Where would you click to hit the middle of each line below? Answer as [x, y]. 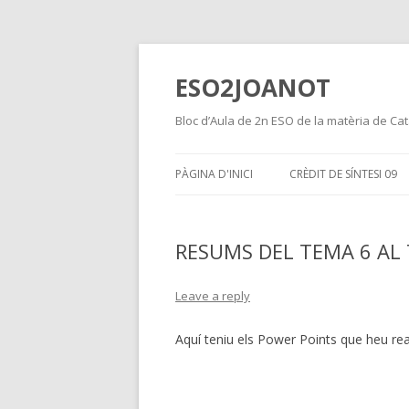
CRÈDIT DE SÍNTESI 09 [343, 174]
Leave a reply [213, 296]
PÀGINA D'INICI [214, 174]
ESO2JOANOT [253, 88]
